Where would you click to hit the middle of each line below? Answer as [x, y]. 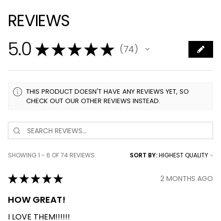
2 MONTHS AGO [187, 178]
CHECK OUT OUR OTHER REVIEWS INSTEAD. [93, 101]
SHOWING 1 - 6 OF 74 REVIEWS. [52, 155]
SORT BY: [144, 155]
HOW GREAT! [37, 200]
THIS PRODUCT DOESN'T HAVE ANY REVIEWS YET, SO [108, 92]
